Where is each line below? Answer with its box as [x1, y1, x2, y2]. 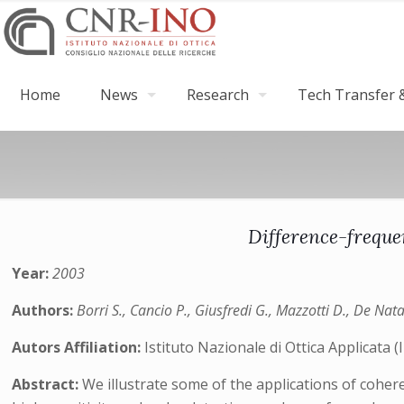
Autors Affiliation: [12, 337, 145, 357]
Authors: [12, 300, 78, 320]
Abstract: [12, 374, 83, 394]
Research [187, 85, 249, 105]
